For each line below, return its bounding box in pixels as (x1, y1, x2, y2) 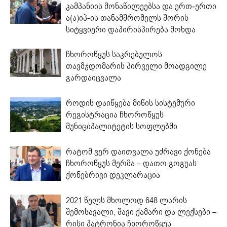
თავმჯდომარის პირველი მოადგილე (66, 60, 207, 72)
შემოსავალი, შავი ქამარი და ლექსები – (66, 206, 216, 218)
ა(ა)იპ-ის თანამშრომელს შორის (66, 12, 188, 24)
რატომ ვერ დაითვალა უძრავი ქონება (66, 145, 211, 158)
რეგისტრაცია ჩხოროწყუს (66, 108, 164, 121)
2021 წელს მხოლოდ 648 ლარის (66, 194, 187, 206)
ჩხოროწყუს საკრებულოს (66, 48, 162, 60)
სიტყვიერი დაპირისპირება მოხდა (66, 23, 196, 35)
